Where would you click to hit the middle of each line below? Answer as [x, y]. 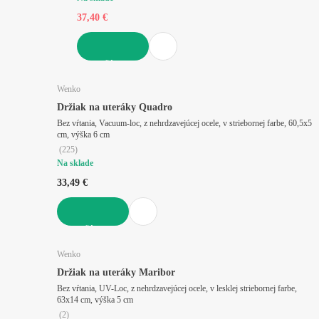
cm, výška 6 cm [101, 134]
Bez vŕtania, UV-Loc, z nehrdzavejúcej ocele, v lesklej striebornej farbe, [177, 288]
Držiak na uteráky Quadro [115, 107]
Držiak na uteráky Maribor [116, 272]
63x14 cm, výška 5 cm [125, 299]
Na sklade [75, 163]
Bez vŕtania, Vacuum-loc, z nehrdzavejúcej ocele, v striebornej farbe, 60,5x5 [184, 123]
